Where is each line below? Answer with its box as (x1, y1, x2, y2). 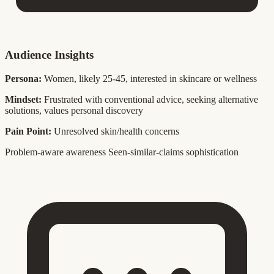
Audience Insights (5, 48, 94, 62)
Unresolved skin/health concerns (51, 125, 179, 136)
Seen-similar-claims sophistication (108, 146, 239, 157)
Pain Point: (5, 125, 51, 136)
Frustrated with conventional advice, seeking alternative (42, 94, 258, 105)
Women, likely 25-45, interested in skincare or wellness (42, 73, 257, 84)
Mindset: (5, 94, 42, 105)
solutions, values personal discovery (5, 105, 143, 116)
